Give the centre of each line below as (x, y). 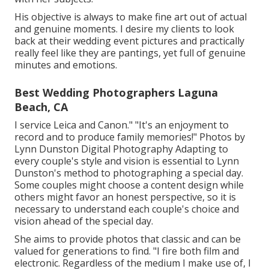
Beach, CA (41, 107)
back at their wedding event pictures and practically (129, 41)
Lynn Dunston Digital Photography (94, 149)
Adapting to (201, 149)
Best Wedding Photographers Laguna (116, 93)
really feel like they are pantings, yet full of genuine (130, 53)
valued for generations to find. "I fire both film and (127, 251)
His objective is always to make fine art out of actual (131, 17)
